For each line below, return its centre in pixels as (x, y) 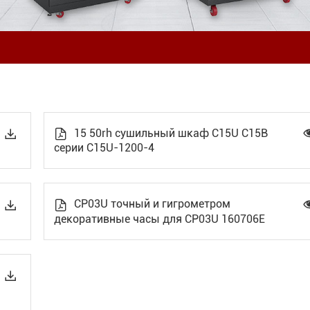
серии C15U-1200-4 (104, 148)
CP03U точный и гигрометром (151, 204)
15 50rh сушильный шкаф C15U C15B (170, 133)
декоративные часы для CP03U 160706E (160, 219)
